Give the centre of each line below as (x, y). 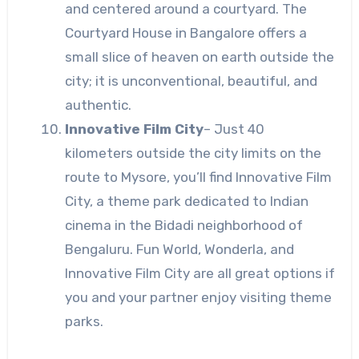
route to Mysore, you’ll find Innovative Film (198, 177)
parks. (85, 321)
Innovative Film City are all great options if (200, 273)
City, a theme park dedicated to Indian (186, 201)
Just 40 (239, 129)
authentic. (98, 105)
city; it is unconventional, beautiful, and (191, 81)
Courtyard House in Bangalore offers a (186, 32)
